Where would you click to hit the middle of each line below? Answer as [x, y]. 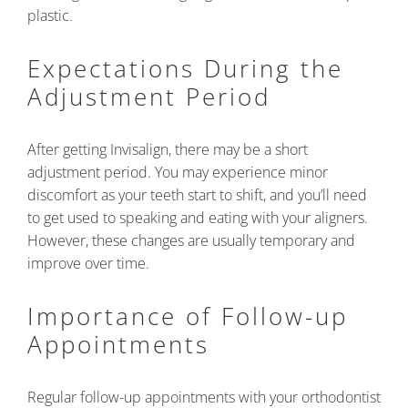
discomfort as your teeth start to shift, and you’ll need [197, 195]
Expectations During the [185, 69]
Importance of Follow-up [188, 316]
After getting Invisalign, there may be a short [168, 150]
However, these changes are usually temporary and [191, 241]
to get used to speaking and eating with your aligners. [198, 218]
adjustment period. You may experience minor [178, 173]
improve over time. [88, 264]
